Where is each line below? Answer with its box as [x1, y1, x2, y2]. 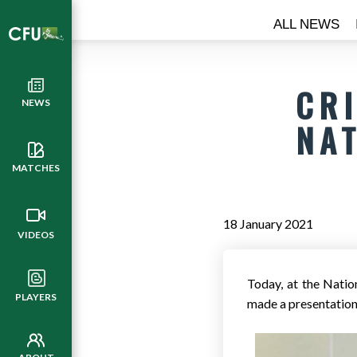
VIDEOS [18, 229, 54, 241]
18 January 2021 [223, 216, 316, 231]
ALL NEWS [273, 16, 339, 32]
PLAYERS [15, 291, 57, 303]
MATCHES [12, 162, 60, 174]
